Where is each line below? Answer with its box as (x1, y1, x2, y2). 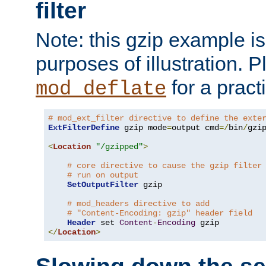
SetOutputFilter (67, 179, 138, 189)
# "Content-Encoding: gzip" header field (67, 208, 252, 218)
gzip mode (119, 122, 167, 132)
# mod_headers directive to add (67, 198, 210, 208)
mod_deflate (36, 77, 166, 100)
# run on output (67, 170, 138, 180)
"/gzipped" (96, 141, 143, 151)
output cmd (172, 122, 219, 132)
